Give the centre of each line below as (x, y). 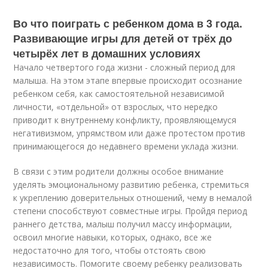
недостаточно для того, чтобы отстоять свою (110, 250)
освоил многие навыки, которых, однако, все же (113, 237)
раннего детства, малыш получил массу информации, (123, 224)
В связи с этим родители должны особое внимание (119, 171)
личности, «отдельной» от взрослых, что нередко (116, 107)
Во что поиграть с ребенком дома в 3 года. (128, 23)
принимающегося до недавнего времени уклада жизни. (126, 146)
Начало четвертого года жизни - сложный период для (124, 67)
